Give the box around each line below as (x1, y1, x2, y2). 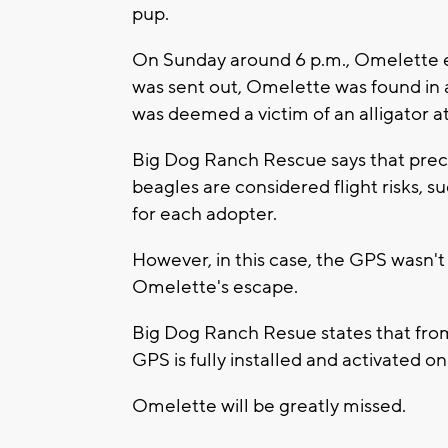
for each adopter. (132, 201, 281, 226)
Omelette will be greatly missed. (132, 393, 410, 418)
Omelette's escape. (132, 274, 302, 299)
